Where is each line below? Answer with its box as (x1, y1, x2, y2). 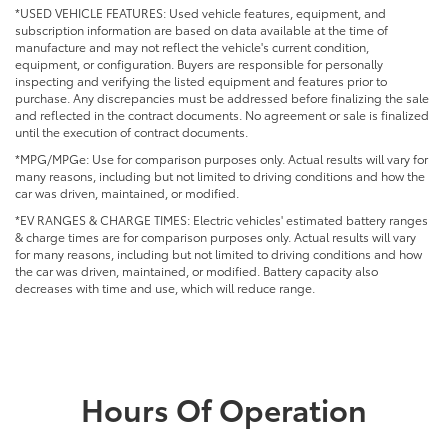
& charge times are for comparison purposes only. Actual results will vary (15, 227, 416, 245)
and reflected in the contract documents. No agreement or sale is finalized (15, 105, 429, 123)
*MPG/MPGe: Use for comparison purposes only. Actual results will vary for (15, 149, 428, 167)
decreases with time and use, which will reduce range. (15, 278, 315, 296)
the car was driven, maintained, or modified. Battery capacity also (15, 261, 378, 279)
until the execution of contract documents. (15, 122, 248, 140)
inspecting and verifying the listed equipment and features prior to (15, 71, 387, 89)
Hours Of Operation (81, 386, 367, 430)
